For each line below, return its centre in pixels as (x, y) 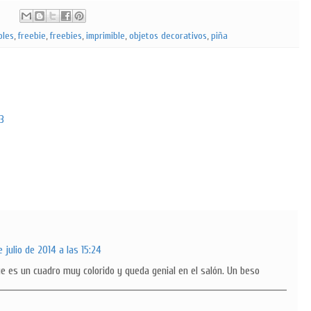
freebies (66, 36)
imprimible (106, 36)
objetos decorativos (168, 36)
